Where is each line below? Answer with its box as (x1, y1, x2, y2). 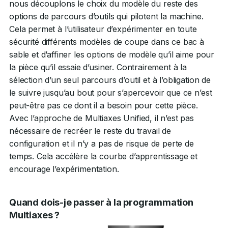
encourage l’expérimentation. (9, 163, 119, 174)
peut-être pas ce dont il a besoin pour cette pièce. (9, 100, 198, 110)
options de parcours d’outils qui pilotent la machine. (9, 11, 204, 21)
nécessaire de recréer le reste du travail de (9, 125, 171, 136)
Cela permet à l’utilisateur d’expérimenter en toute (9, 23, 197, 34)
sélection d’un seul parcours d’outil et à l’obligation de (9, 74, 211, 85)
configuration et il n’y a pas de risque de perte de (9, 138, 194, 149)
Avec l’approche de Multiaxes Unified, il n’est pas (9, 112, 194, 123)
